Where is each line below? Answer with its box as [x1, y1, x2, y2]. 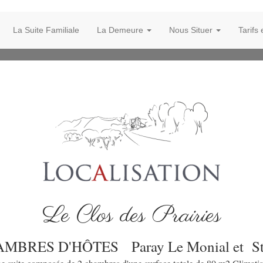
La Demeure [96, 25, 146, 35]
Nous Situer [168, 25, 215, 35]
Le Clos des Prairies [42, 200, 221, 232]
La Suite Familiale [12, 25, 79, 35]
